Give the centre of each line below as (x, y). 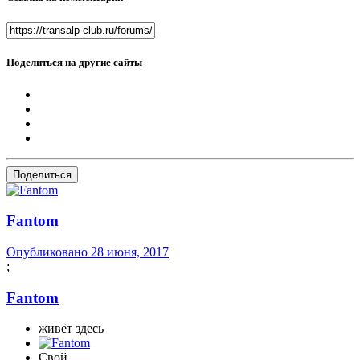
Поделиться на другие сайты (74, 63)
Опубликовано (49, 252)
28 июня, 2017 (130, 252)
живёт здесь (71, 329)
